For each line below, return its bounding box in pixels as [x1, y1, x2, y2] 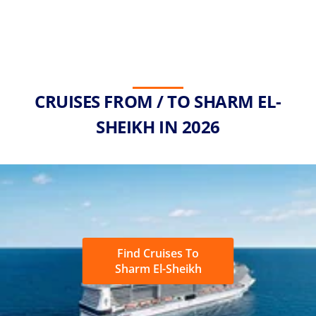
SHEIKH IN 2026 [96, 115, 220, 139]
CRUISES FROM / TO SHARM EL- [35, 90, 281, 114]
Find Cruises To [117, 245, 199, 262]
